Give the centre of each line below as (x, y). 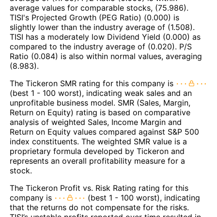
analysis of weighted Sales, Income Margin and (96, 122)
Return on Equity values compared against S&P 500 (104, 132)
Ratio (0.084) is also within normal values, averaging (106, 56)
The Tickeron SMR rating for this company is (93, 83)
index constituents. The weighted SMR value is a (98, 141)
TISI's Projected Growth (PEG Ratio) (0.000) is (94, 17)
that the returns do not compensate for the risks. (99, 207)
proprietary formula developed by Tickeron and (97, 151)
